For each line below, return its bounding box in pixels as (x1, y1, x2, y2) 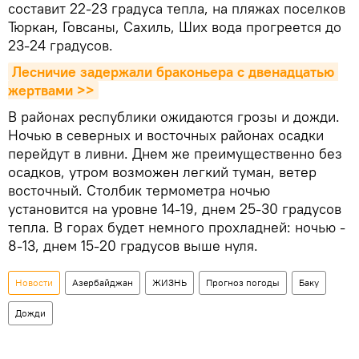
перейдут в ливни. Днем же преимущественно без (8, 144, 342, 163)
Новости (15, 276, 53, 289)
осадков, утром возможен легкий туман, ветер (8, 163, 317, 182)
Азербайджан (72, 276, 133, 289)
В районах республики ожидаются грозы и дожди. (8, 107, 340, 127)
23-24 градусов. (8, 36, 113, 55)
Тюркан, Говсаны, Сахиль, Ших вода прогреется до (8, 18, 341, 37)
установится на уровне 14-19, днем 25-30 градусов (8, 200, 341, 219)
